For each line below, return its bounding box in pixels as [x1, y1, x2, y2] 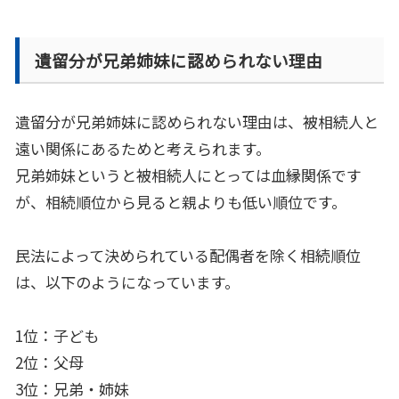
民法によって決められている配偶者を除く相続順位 [15, 244, 361, 267]
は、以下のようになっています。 [15, 271, 240, 294]
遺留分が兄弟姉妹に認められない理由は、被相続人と [15, 110, 379, 134]
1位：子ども [15, 324, 99, 347]
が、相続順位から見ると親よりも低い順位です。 [15, 191, 346, 214]
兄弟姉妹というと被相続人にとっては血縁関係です [15, 164, 362, 187]
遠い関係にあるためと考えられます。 [15, 137, 271, 160]
